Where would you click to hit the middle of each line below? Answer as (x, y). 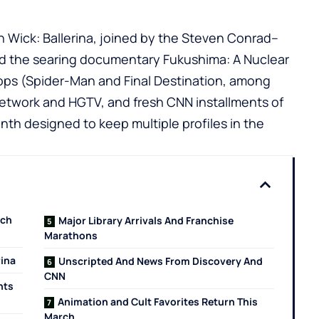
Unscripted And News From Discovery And (161, 261)
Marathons (71, 236)
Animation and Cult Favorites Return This (158, 302)
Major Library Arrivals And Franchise (146, 221)
